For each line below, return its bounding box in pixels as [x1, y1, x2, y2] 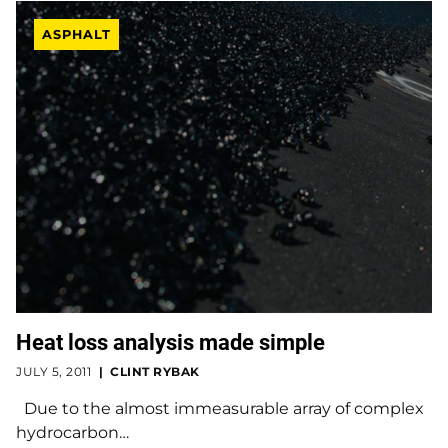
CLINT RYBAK [110, 363, 200, 379]
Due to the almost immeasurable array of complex [16, 398, 424, 418]
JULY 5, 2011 [16, 363, 91, 379]
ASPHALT [41, 26, 111, 42]
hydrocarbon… [16, 422, 129, 442]
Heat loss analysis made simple [16, 328, 325, 355]
